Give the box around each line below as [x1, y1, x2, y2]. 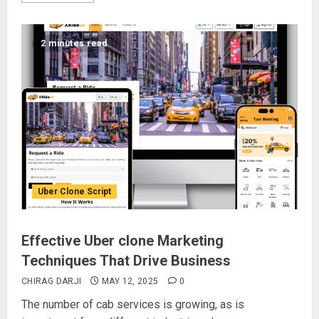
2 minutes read [41, 38, 107, 48]
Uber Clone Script [38, 187, 111, 197]
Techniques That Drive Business [21, 252, 231, 269]
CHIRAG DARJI [21, 276, 82, 286]
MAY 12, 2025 [102, 276, 159, 286]
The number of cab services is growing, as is [21, 298, 244, 311]
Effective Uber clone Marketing [21, 232, 224, 249]
